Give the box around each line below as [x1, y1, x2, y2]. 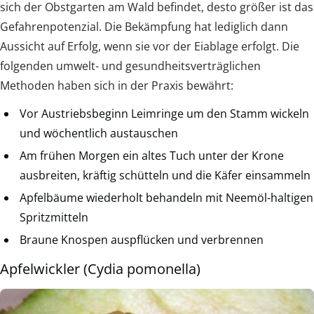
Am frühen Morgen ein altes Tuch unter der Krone [20, 147, 284, 163]
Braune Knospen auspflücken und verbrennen [20, 231, 264, 247]
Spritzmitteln [20, 209, 88, 225]
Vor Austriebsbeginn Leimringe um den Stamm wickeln [20, 105, 309, 121]
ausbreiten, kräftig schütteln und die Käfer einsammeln [20, 167, 310, 183]
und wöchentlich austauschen [20, 125, 178, 141]
